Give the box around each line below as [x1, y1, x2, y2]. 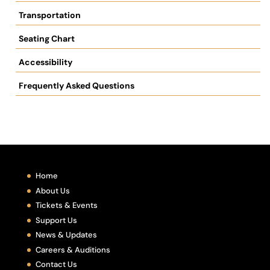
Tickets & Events [35, 200, 98, 211]
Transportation [18, 9, 81, 20]
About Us [35, 185, 70, 196]
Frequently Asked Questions [18, 80, 134, 91]
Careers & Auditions [35, 244, 110, 255]
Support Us [35, 215, 77, 225]
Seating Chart [18, 33, 75, 44]
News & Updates [35, 230, 97, 240]
